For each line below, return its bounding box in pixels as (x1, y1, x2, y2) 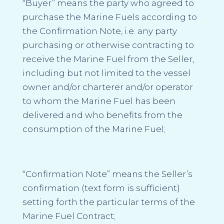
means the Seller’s (109, 168, 192, 179)
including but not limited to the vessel (22, 67, 190, 78)
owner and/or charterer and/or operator (22, 81, 193, 92)
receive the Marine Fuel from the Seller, (22, 53, 194, 64)
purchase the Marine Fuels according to (22, 11, 197, 22)
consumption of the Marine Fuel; (22, 123, 165, 134)
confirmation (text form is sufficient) (22, 182, 180, 193)
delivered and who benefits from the (22, 109, 182, 120)
